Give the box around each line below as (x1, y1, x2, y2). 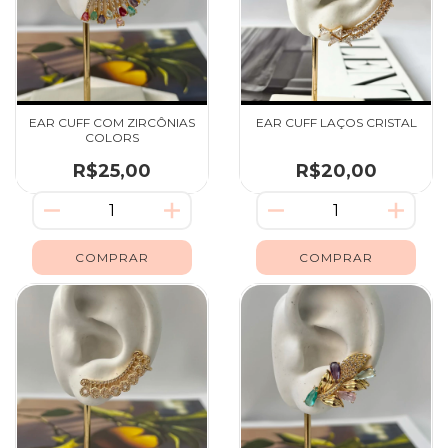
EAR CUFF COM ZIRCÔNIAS (29, 114, 195, 130)
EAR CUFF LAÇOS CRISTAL (255, 114, 417, 130)
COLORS (85, 129, 139, 145)
